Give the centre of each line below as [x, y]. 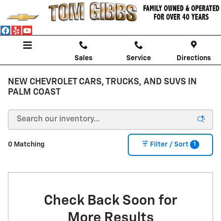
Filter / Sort [169, 145]
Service [138, 58]
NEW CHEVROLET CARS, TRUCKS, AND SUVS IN [102, 82]
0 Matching [26, 145]
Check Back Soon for [110, 201]
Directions [194, 58]
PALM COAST [34, 92]
